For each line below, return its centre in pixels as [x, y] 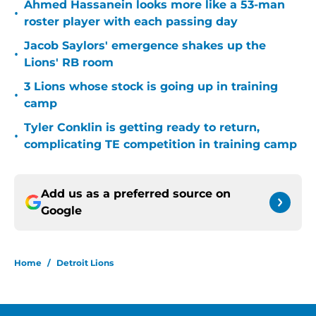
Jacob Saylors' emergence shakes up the [145, 46]
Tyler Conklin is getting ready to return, [142, 128]
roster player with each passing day [131, 22]
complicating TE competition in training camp [160, 145]
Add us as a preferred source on [136, 194]
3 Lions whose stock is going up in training [151, 87]
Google [61, 211]
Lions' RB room [69, 63]
